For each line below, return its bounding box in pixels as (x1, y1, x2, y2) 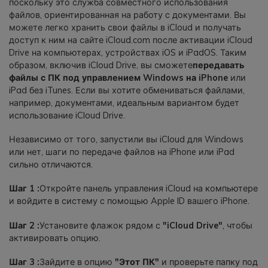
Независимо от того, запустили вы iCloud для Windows (9, 134, 243, 145)
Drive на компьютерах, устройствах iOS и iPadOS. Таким (9, 47, 246, 58)
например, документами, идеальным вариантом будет (9, 97, 239, 108)
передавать (193, 59, 244, 71)
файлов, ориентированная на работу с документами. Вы (9, 9, 246, 20)
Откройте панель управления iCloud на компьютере (39, 183, 258, 194)
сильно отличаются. (9, 159, 93, 170)
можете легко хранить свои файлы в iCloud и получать (9, 22, 241, 33)
